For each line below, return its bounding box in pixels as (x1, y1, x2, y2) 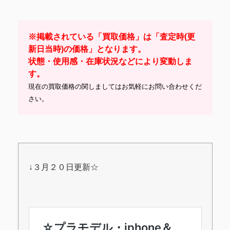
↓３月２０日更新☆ (28, 163, 99, 172)
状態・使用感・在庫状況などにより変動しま (28, 57, 193, 66)
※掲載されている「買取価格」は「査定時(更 (28, 32, 195, 42)
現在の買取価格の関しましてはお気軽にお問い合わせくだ (28, 83, 202, 91)
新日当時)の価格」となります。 (28, 45, 146, 54)
